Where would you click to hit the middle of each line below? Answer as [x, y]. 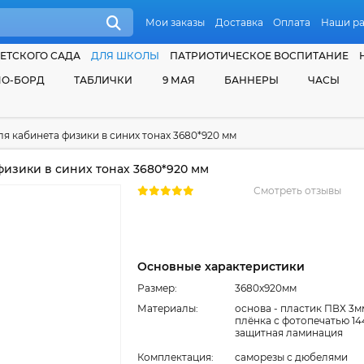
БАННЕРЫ [251, 80]
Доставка [239, 22]
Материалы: [168, 309]
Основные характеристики [221, 267]
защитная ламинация [289, 333]
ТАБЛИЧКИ [104, 80]
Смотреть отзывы [298, 191]
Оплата [292, 22]
